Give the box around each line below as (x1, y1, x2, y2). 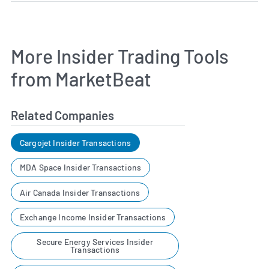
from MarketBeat (11, 67, 151, 90)
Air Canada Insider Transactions (19, 187, 141, 198)
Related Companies (11, 107, 114, 122)
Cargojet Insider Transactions (19, 138, 131, 148)
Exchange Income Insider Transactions (19, 212, 166, 223)
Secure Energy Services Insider (37, 237, 153, 247)
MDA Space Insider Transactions (19, 162, 142, 173)
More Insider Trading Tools (11, 44, 229, 67)
